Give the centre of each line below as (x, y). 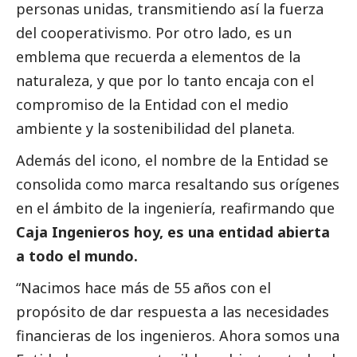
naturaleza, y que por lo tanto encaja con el (165, 80)
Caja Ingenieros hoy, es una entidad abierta (173, 231)
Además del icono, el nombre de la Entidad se (172, 160)
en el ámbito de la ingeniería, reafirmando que (175, 208)
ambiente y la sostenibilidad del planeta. (155, 128)
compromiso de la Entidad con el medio (152, 104)
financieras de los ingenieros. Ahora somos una (178, 335)
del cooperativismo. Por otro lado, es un (154, 32)
